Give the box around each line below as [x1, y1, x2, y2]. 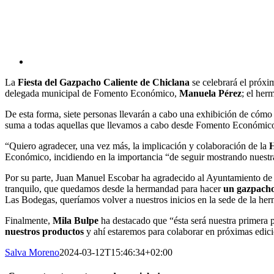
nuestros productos [5, 226, 84, 237]
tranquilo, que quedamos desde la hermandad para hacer [5, 183, 223, 194]
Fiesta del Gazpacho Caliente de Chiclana [18, 76, 190, 87]
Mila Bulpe [53, 215, 98, 226]
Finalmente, [5, 215, 53, 226]
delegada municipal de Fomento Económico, [5, 87, 179, 98]
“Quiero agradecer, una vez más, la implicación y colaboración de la [5, 140, 269, 151]
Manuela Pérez [179, 87, 242, 98]
